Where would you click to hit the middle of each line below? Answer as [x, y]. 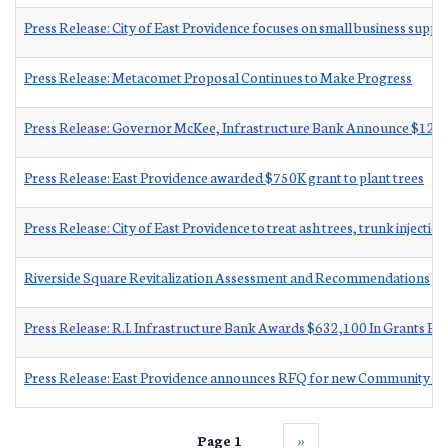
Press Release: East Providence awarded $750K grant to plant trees [224, 176]
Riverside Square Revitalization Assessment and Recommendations [227, 276]
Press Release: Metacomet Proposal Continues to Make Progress [218, 76]
